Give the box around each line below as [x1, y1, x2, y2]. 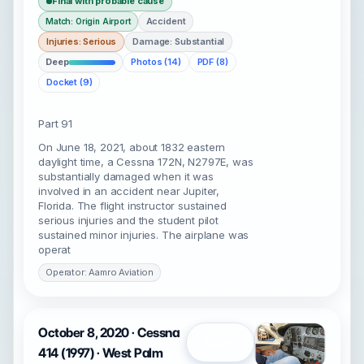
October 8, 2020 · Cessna [38, 325, 180, 340]
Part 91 [38, 117, 72, 130]
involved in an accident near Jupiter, [38, 184, 220, 197]
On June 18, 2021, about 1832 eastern [38, 141, 226, 154]
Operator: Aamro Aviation [45, 266, 154, 278]
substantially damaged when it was [38, 170, 214, 183]
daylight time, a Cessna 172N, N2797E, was [38, 155, 253, 168]
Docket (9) [46, 76, 93, 88]
